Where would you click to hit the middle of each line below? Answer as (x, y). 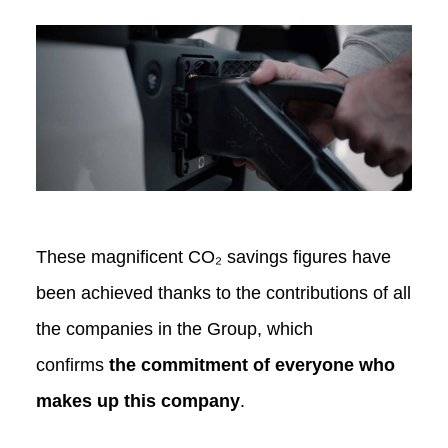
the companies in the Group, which (174, 329)
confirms (72, 365)
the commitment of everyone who (251, 365)
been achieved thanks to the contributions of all (223, 293)
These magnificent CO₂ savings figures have (213, 257)
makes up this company (137, 401)
